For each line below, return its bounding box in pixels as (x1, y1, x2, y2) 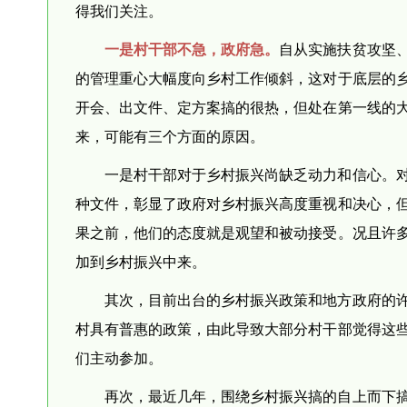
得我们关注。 (75, 2, 163, 18)
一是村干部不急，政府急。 (104, 40, 280, 56)
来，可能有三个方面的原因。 (75, 127, 264, 144)
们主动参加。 (75, 349, 163, 365)
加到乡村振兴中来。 (75, 253, 206, 269)
